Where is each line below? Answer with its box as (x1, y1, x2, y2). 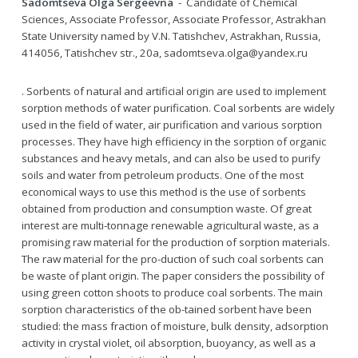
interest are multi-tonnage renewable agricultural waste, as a (21, 217, 319, 233)
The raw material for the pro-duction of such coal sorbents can (21, 251, 324, 266)
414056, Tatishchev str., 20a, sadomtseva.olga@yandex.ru (21, 45, 308, 60)
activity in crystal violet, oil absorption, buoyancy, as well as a (21, 335, 316, 350)
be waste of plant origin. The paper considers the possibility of (21, 268, 324, 283)
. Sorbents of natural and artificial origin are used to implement (21, 83, 326, 98)
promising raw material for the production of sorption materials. (21, 234, 330, 249)
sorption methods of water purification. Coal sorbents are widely (21, 100, 335, 115)
